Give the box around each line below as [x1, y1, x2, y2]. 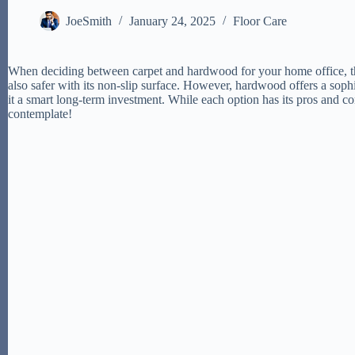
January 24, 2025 [129, 14, 216, 29]
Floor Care [233, 14, 287, 29]
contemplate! [8, 107, 72, 120]
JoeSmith [66, 14, 112, 29]
